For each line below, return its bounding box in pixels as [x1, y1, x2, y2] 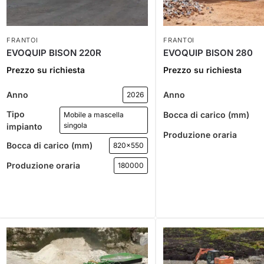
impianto [6, 121, 43, 131]
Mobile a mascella [64, 110, 124, 119]
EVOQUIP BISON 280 [163, 47, 253, 58]
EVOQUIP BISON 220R [6, 47, 102, 58]
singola [64, 120, 88, 130]
